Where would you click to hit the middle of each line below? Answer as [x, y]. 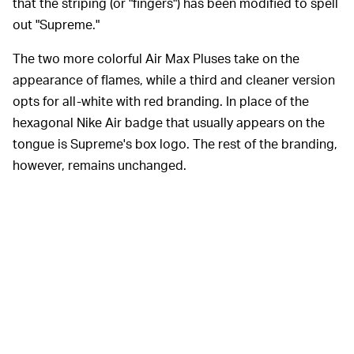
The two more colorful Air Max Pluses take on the [156, 58]
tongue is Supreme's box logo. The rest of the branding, [175, 143]
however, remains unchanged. [100, 164]
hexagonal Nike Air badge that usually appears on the [169, 122]
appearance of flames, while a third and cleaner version [174, 79]
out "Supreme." [56, 24]
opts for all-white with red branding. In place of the [161, 100]
